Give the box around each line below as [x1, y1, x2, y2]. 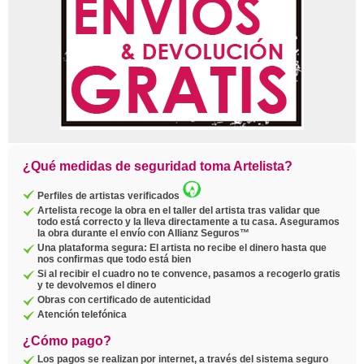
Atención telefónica [37, 309, 127, 320]
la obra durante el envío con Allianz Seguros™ [37, 227, 249, 239]
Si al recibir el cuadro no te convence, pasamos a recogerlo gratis [37, 268, 340, 279]
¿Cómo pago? [23, 334, 111, 348]
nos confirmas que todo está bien [37, 253, 191, 265]
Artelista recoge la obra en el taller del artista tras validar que [37, 205, 320, 216]
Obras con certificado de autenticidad [37, 294, 210, 305]
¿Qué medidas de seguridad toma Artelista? [23, 159, 292, 173]
